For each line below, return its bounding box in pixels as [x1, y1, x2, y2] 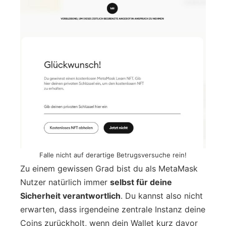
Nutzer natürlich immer [20, 177, 110, 187]
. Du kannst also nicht [121, 190, 203, 201]
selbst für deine [110, 177, 172, 187]
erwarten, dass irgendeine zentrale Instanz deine [20, 204, 205, 214]
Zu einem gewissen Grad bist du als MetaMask [20, 163, 198, 174]
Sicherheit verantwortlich [20, 190, 121, 201]
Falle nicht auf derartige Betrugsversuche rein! [39, 150, 187, 159]
